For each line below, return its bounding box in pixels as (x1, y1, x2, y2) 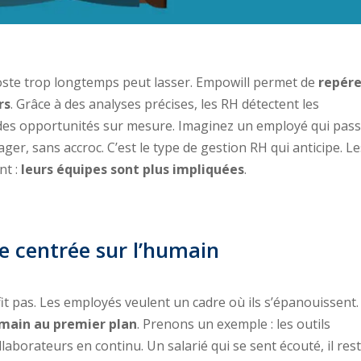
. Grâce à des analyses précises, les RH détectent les (10, 94, 320, 113)
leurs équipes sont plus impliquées (21, 160, 245, 178)
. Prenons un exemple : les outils (137, 314, 331, 333)
